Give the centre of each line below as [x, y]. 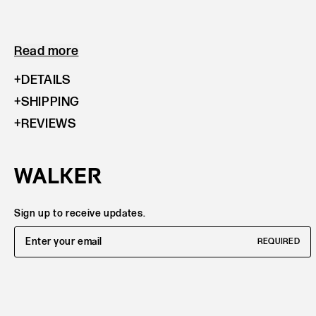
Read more [47, 51]
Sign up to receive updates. [80, 213]
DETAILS [45, 80]
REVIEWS [48, 123]
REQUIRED [279, 242]
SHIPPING [50, 102]
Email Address [47, 231]
